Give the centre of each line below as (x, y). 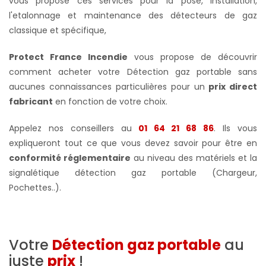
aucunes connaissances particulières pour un (107, 86)
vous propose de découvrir (192, 57)
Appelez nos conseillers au (70, 128)
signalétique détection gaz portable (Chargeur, (133, 172)
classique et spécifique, (58, 30)
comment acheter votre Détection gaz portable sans (133, 72)
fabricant (31, 101)
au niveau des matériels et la (194, 158)
